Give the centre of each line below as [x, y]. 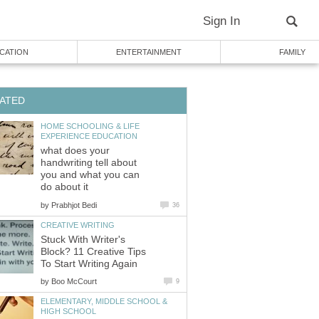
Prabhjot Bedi [74, 205]
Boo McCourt [74, 282]
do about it [64, 187]
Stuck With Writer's [83, 240]
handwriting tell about [89, 163]
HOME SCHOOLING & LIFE [90, 126]
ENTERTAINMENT [149, 52]
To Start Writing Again [89, 264]
